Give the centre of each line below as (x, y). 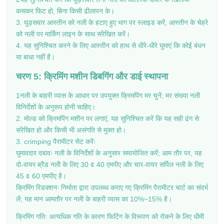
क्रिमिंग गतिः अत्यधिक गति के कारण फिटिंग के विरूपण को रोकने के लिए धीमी (110, 216)
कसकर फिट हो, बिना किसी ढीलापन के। (65, 11)
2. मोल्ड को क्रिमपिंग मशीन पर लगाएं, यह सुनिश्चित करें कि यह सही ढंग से (107, 118)
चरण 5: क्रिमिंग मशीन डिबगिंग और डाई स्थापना (92, 76)
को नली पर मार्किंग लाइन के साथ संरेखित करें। (73, 34)
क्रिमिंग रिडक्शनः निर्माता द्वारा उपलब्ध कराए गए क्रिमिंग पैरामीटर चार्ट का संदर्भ (112, 187)
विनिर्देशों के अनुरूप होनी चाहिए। (56, 107)
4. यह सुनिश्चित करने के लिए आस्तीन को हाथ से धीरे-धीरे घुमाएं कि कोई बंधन (111, 45)
